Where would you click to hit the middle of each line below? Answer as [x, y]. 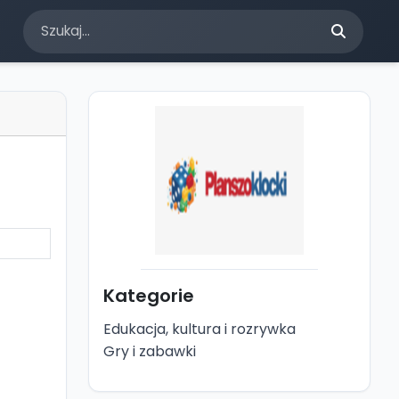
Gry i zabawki [149, 351]
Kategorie [148, 296]
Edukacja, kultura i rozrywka [199, 329]
